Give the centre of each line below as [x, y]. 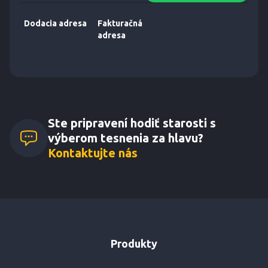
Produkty [134, 243]
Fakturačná [120, 23]
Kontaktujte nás [93, 153]
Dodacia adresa [55, 23]
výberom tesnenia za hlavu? [126, 138]
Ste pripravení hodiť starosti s [132, 123]
